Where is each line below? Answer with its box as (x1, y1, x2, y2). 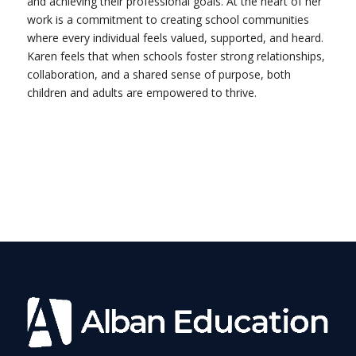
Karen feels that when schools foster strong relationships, (26, 48, 325, 64)
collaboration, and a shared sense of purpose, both (26, 66, 291, 82)
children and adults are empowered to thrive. (26, 84, 257, 100)
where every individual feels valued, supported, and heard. (26, 29, 323, 45)
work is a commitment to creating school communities (26, 11, 309, 27)
